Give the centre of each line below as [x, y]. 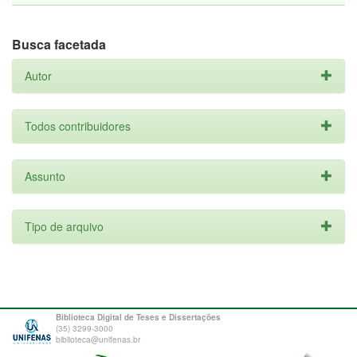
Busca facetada [59, 44]
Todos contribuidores [78, 126]
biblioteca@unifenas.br [98, 339]
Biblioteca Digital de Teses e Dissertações [138, 317]
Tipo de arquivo [64, 226]
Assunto [45, 176]
